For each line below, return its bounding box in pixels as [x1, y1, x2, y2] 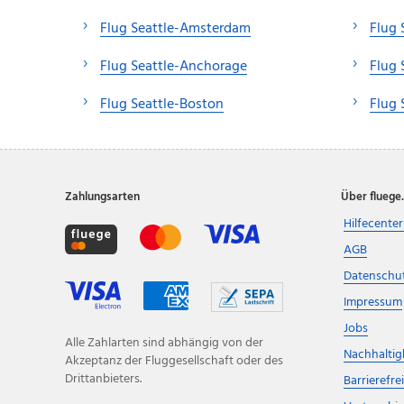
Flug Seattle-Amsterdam [100, 16, 251, 41]
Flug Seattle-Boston [100, 92, 224, 116]
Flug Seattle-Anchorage [100, 54, 247, 78]
